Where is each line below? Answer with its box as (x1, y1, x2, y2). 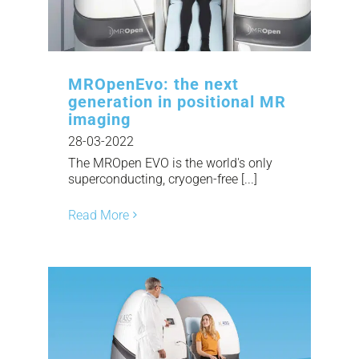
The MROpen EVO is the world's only (68, 155, 272, 171)
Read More (68, 207, 129, 223)
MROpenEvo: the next (68, 74, 239, 94)
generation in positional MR (68, 91, 286, 111)
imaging (68, 109, 131, 129)
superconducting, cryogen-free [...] (68, 171, 257, 187)
